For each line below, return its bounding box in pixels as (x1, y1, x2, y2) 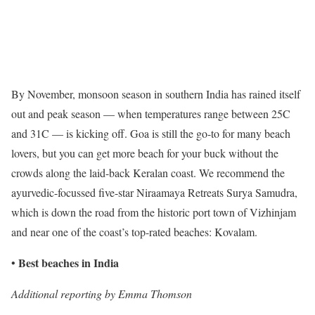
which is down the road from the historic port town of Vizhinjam (11, 205, 296, 220)
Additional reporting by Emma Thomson (11, 286, 192, 302)
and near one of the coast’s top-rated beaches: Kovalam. (11, 224, 257, 240)
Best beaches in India (18, 255, 119, 271)
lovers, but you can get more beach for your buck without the (11, 146, 278, 161)
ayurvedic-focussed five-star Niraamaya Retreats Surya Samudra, (11, 185, 297, 200)
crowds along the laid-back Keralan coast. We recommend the (11, 165, 285, 181)
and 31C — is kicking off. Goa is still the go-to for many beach (11, 126, 290, 141)
